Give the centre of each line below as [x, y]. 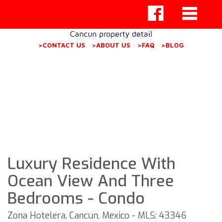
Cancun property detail [111, 34]
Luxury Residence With [91, 164]
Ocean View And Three [91, 181]
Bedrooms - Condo [76, 198]
